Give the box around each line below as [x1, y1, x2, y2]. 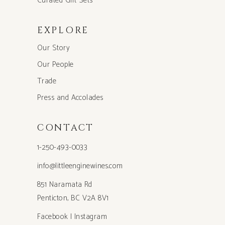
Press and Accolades [37, 91, 103, 104]
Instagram [74, 210, 107, 223]
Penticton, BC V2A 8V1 [37, 192, 109, 204]
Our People [37, 58, 74, 71]
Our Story [37, 42, 70, 54]
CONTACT [37, 122, 94, 134]
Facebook [37, 210, 68, 223]
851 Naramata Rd [37, 178, 92, 191]
